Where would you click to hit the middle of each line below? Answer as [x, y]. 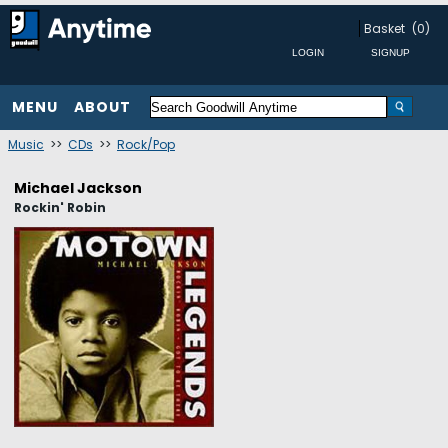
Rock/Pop [146, 144]
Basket [384, 28]
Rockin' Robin [60, 207]
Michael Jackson [78, 188]
